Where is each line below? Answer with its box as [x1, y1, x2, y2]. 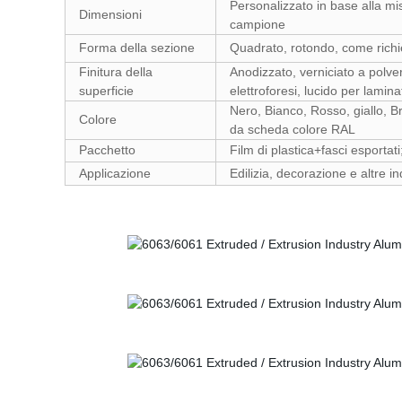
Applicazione [79, 166, 151, 180]
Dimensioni [79, 7, 142, 22]
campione [230, 17, 285, 31]
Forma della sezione [79, 40, 195, 55]
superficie [79, 83, 134, 98]
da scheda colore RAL [230, 122, 355, 136]
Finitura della [79, 65, 153, 79]
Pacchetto [79, 143, 135, 157]
